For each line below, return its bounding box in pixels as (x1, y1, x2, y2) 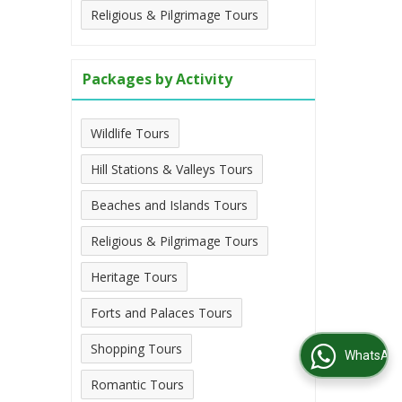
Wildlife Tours (91, 124, 170, 142)
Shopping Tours (91, 339, 182, 357)
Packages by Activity (83, 68, 232, 89)
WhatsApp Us (293, 348, 371, 363)
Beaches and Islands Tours (91, 196, 248, 214)
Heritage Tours (91, 267, 178, 285)
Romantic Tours (91, 375, 184, 393)
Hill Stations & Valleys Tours (91, 160, 253, 178)
